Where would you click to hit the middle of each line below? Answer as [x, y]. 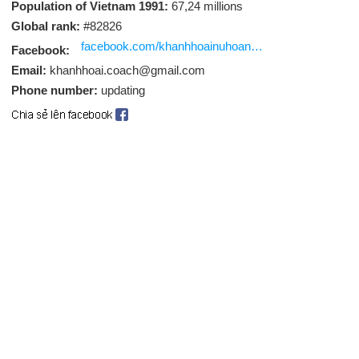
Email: [30, 70]
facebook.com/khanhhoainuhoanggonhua [257, 46]
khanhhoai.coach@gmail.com [127, 70]
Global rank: [46, 26]
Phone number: [56, 90]
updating [123, 90]
